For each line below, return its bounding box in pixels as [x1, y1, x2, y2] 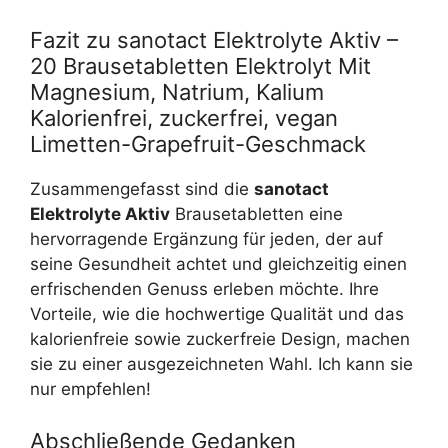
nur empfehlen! [30, 379, 151, 399]
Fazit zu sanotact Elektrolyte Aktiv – [30, 27, 398, 53]
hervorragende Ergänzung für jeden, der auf [30, 229, 383, 249]
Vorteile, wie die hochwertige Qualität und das [30, 304, 404, 324]
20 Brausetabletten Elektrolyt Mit [30, 53, 371, 79]
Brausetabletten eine [170, 204, 343, 224]
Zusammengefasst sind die [30, 179, 254, 199]
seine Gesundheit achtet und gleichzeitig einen [30, 254, 407, 274]
